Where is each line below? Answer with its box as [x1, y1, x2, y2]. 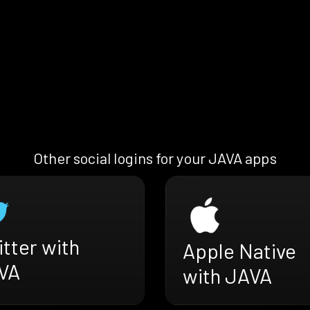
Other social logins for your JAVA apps [33, 149, 277, 167]
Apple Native [183, 238, 296, 264]
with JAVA [183, 263, 272, 289]
